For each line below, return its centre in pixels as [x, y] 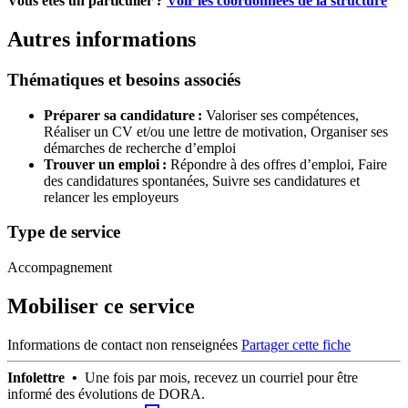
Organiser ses [349, 131]
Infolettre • [44, 377]
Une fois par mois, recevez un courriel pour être [219, 377]
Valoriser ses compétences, [282, 115]
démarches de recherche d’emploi [140, 148]
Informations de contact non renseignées [122, 344]
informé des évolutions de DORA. [106, 393]
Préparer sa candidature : [123, 115]
